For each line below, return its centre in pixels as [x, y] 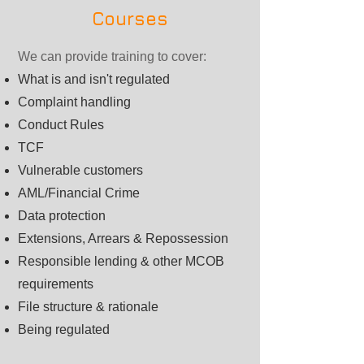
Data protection [62, 216]
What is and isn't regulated [94, 79]
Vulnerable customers [80, 170]
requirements [56, 284]
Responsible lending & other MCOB [121, 261]
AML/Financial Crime [79, 193]
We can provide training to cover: [112, 56]
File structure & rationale [88, 307]
